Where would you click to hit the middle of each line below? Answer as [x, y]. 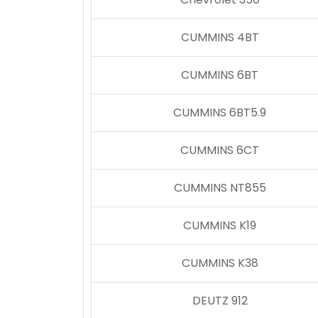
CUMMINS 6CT [220, 150]
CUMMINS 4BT [220, 37]
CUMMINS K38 [220, 263]
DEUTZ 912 [220, 301]
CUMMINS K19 [220, 225]
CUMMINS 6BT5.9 [220, 113]
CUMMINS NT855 [220, 188]
